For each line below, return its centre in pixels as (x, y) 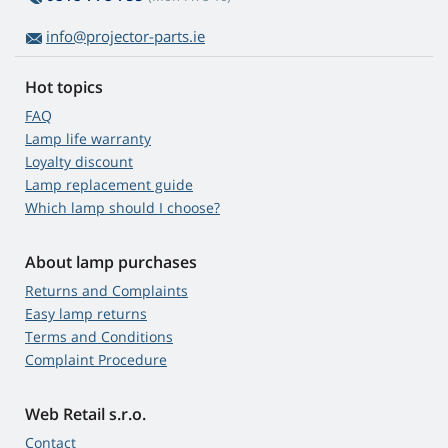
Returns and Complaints (106, 291)
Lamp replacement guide (109, 185)
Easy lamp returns (86, 314)
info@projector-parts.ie (125, 36)
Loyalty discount (79, 162)
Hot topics (64, 87)
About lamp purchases (111, 262)
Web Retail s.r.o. (85, 414)
